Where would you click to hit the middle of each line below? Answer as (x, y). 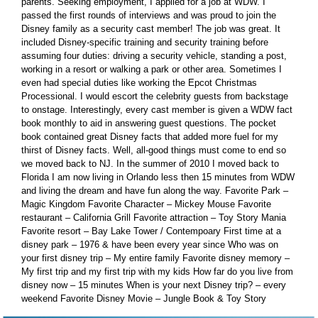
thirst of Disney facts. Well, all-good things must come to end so (154, 150)
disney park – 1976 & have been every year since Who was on (150, 245)
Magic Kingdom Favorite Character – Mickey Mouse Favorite (146, 204)
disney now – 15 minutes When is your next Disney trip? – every (154, 285)
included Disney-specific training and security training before (145, 43)
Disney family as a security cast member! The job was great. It (151, 29)
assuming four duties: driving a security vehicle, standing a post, (154, 56)
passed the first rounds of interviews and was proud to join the (149, 16)
